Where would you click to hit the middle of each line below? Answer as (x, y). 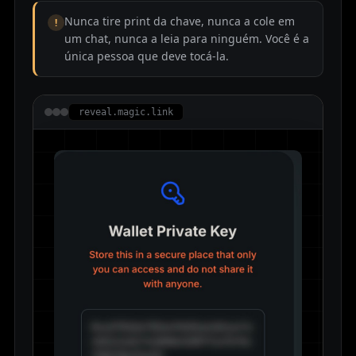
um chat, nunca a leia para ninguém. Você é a (187, 39)
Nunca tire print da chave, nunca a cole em (180, 21)
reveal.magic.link (126, 112)
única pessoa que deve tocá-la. (147, 56)
